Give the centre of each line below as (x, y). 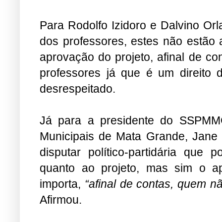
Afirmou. (61, 199)
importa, (62, 184)
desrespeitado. (78, 88)
